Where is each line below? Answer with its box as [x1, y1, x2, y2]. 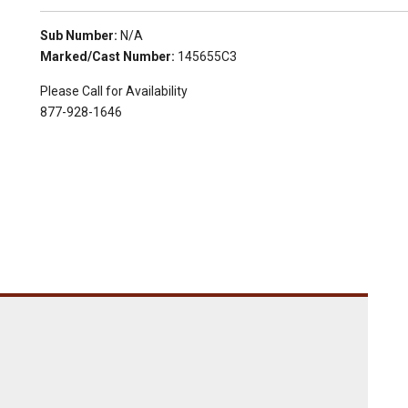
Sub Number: [40, 28, 117, 43]
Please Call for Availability [40, 84, 188, 98]
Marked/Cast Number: [40, 49, 175, 64]
